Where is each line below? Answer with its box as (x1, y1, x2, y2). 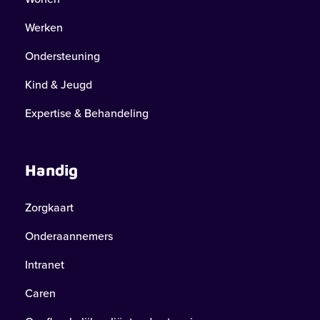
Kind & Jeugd (25, 76, 92, 93)
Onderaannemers (25, 228, 113, 244)
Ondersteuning (25, 48, 100, 64)
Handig (25, 161, 78, 179)
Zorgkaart (25, 199, 74, 216)
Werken (25, 19, 63, 36)
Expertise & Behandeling (25, 105, 149, 121)
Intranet (25, 256, 64, 273)
